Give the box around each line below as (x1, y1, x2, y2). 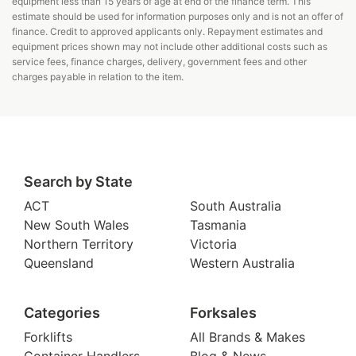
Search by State (24, 172, 133, 190)
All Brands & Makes (190, 328, 305, 345)
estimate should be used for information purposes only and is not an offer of (12, 10, 343, 22)
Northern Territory (24, 235, 133, 252)
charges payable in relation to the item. (12, 70, 184, 83)
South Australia (190, 197, 281, 214)
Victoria (190, 235, 237, 252)
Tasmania (190, 216, 246, 233)
